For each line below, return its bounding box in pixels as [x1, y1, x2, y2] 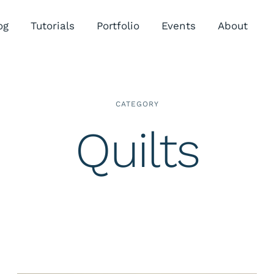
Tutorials [31, 20, 75, 32]
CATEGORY [115, 99, 159, 108]
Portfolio [97, 20, 140, 32]
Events [161, 20, 196, 32]
